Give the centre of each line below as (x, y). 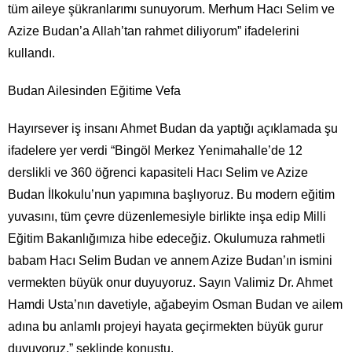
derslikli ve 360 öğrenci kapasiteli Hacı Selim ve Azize (158, 172)
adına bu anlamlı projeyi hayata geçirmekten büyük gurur (165, 326)
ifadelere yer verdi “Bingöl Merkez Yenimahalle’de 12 (155, 150)
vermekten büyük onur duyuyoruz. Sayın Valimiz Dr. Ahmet (170, 282)
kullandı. (31, 53)
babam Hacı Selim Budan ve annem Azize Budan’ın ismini (170, 260)
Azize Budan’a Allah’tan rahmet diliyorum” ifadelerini (154, 31)
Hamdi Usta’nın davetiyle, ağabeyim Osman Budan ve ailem (175, 304)
